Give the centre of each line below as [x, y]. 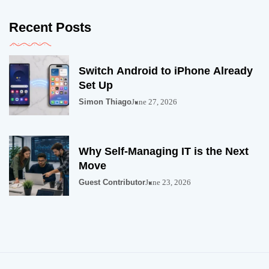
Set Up [96, 86]
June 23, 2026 [168, 183]
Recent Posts [50, 28]
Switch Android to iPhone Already [166, 71]
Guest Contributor [112, 183]
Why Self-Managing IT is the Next [164, 152]
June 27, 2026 [154, 102]
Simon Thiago [105, 102]
